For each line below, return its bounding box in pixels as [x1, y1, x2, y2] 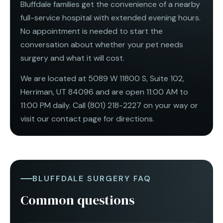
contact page [51, 113, 102, 124]
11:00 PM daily [20, 100, 69, 111]
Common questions [20, 191, 134, 209]
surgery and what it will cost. [20, 52, 124, 63]
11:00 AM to [146, 86, 188, 97]
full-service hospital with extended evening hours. [20, 12, 201, 23]
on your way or [141, 100, 198, 111]
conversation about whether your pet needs [20, 39, 183, 50]
